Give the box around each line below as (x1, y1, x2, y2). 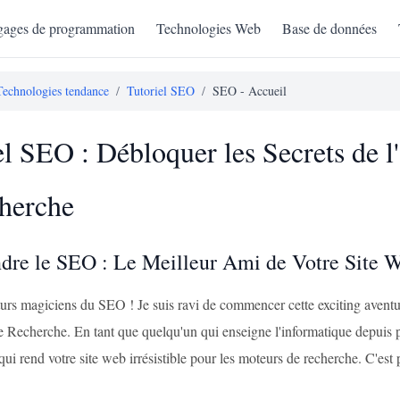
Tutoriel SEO (127, 82, 195, 99)
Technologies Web (156, 19, 261, 37)
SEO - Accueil (212, 82, 287, 99)
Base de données (282, 19, 377, 37)
